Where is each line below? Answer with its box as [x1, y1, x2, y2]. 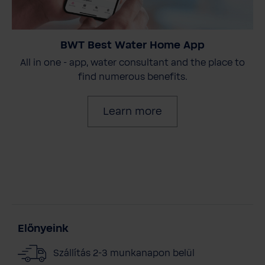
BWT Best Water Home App [60, 39, 205, 51]
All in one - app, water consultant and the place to [20, 57, 245, 68]
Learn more [103, 105, 162, 118]
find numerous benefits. [77, 71, 188, 82]
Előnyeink [18, 222, 69, 235]
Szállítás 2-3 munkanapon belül [53, 247, 195, 258]
